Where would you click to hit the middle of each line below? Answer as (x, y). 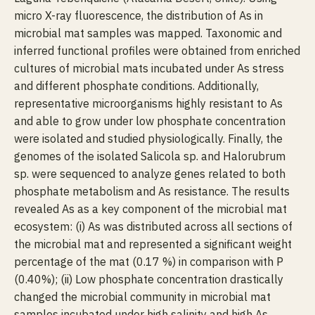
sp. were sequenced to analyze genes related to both (150, 174)
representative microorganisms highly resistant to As (148, 103)
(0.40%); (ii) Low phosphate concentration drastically (149, 279)
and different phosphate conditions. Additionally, (136, 86)
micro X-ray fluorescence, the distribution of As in (139, 15)
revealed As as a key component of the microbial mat (150, 209)
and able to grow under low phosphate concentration (150, 121)
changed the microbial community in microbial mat (142, 297)
